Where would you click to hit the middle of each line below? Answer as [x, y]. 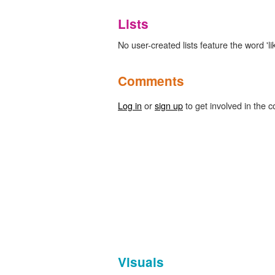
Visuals [141, 261]
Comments [151, 80]
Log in [130, 105]
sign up [169, 105]
